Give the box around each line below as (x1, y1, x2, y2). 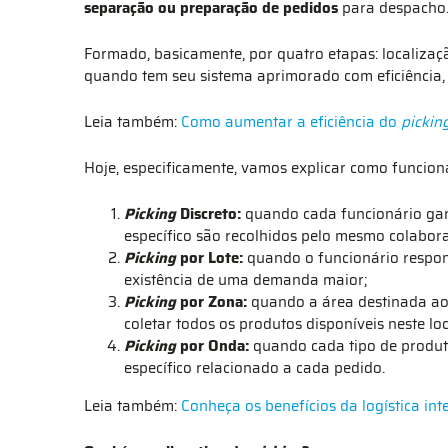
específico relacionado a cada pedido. (124, 356, 385, 380)
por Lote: (180, 246, 247, 270)
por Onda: (176, 334, 253, 358)
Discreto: (176, 202, 245, 226)
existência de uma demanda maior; (124, 268, 367, 292)
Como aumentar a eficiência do (181, 110, 401, 134)
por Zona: (176, 290, 251, 314)
